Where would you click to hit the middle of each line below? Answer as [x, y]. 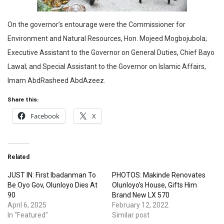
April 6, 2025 [27, 205]
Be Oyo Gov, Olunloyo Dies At [52, 185]
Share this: [23, 99]
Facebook [45, 116]
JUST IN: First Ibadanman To [52, 175]
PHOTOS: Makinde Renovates [159, 175]
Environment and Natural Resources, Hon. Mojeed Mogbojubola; [107, 39]
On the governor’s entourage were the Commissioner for [96, 25]
